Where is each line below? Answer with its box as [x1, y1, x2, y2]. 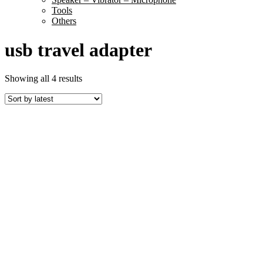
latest [82, 93, 100, 104]
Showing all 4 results [5, 73, 82, 83]
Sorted [82, 72, 106, 83]
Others [52, 16, 76, 26]
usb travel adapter [5, 39, 152, 60]
